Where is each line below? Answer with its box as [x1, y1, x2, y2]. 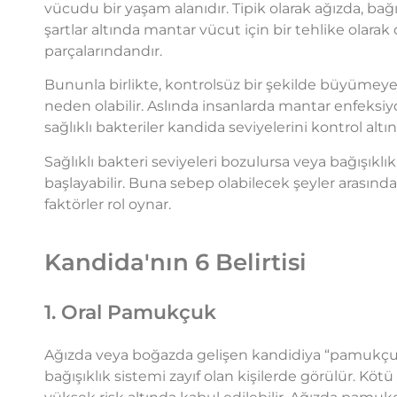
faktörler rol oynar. [44, 195, 175, 213]
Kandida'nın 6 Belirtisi [44, 248, 307, 277]
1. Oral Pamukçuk [44, 300, 216, 325]
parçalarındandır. [44, 43, 162, 59]
